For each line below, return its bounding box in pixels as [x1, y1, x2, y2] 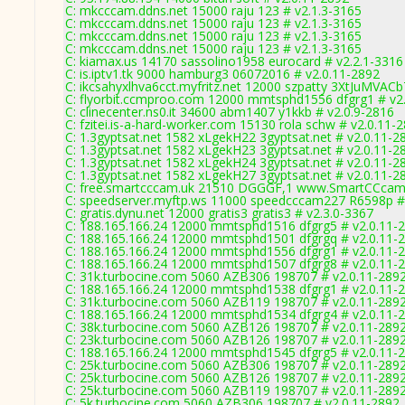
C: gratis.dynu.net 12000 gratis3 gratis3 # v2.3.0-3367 [65, 204, 373, 221]
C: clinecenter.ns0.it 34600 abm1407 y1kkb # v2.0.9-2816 [65, 103, 394, 120]
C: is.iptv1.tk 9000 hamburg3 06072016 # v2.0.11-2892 [65, 65, 380, 82]
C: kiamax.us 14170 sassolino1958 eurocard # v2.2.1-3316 [65, 52, 403, 70]
